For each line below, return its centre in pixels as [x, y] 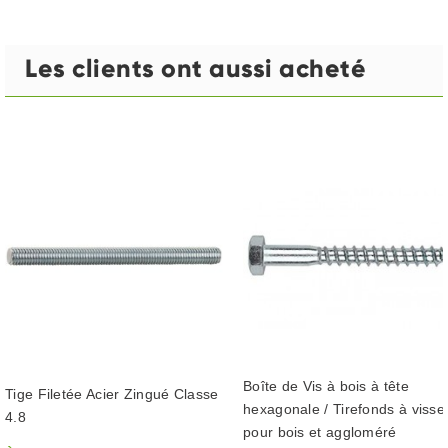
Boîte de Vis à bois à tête [326, 386]
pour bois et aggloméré [320, 432]
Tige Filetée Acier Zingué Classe [112, 393]
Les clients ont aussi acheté [195, 68]
